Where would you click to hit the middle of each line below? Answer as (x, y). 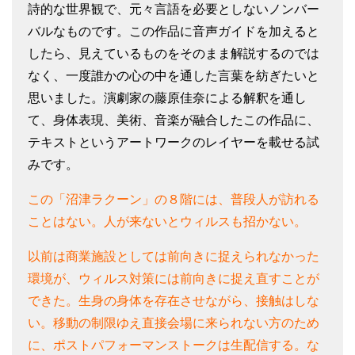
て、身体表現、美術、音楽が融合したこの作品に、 (174, 120)
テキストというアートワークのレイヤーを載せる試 (174, 142)
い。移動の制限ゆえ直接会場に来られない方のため (174, 323)
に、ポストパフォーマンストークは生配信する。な (174, 345)
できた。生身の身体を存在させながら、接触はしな (174, 300)
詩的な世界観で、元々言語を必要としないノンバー (174, 9)
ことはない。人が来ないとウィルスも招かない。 (167, 221)
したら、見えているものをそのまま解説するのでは (174, 53)
